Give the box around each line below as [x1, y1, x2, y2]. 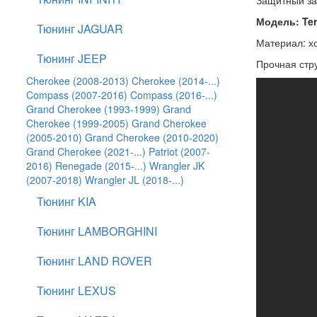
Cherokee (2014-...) [132, 74, 220, 88]
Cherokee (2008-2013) [26, 74, 129, 88]
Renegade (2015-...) [55, 158, 146, 173]
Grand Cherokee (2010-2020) [85, 130, 219, 144]
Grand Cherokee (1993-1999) [26, 102, 160, 116]
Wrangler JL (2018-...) [85, 173, 184, 187]
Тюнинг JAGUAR [37, 21, 123, 37]
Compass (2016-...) [130, 88, 217, 102]
